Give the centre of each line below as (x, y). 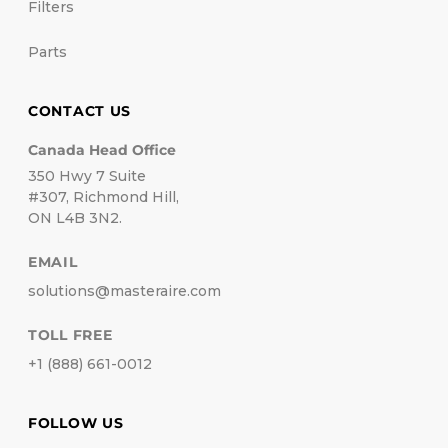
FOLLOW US (76, 423)
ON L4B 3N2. (75, 218)
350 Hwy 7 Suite (87, 176)
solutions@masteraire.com (124, 291)
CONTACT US (80, 111)
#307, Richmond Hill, (103, 197)
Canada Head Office (102, 150)
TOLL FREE (70, 335)
